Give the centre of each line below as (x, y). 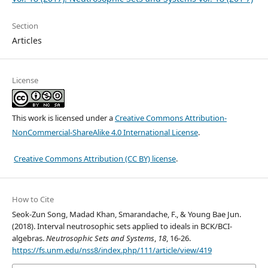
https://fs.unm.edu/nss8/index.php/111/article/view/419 (112, 250)
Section (25, 26)
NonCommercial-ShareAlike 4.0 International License (105, 133)
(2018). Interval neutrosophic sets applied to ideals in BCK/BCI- (122, 226)
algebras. (29, 238)
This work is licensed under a (63, 118)
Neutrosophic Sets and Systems (100, 238)
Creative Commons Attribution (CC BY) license (95, 159)
